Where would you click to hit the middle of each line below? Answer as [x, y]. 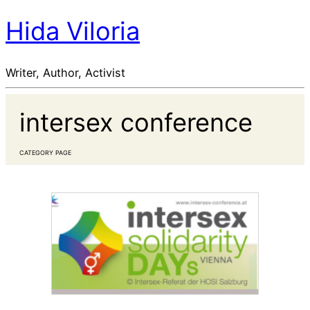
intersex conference [136, 122]
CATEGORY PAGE [45, 152]
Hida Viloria [73, 31]
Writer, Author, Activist [65, 72]
